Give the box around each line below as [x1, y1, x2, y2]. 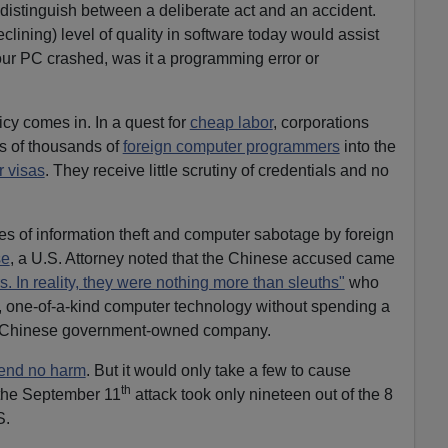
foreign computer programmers [122, 137, 340, 155]
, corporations [272, 113, 369, 131]
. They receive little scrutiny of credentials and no [44, 161, 389, 179]
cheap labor [189, 113, 273, 131]
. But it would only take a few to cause [85, 361, 351, 379]
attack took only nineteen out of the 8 [130, 385, 393, 403]
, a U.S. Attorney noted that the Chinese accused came [9, 249, 395, 267]
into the [339, 137, 396, 155]
